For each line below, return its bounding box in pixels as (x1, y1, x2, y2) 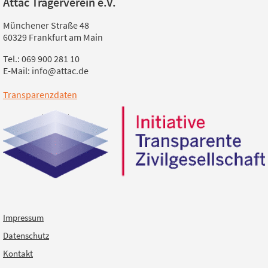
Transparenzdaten (3, 89, 77, 101)
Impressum (3, 211, 44, 223)
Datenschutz (3, 229, 49, 241)
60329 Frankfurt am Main (3, 31, 103, 44)
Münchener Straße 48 (3, 19, 89, 32)
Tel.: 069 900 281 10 (3, 53, 80, 65)
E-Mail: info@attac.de (3, 65, 89, 77)
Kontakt (3, 247, 33, 259)
